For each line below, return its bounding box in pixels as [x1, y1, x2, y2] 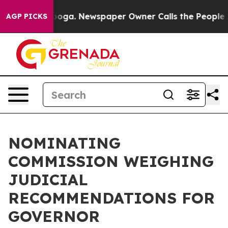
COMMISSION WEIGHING [8, 152, 214, 171]
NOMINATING [8, 133, 121, 153]
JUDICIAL [8, 170, 88, 189]
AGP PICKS [6, 12, 47, 21]
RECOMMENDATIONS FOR [8, 188, 215, 208]
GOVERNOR [8, 207, 100, 226]
